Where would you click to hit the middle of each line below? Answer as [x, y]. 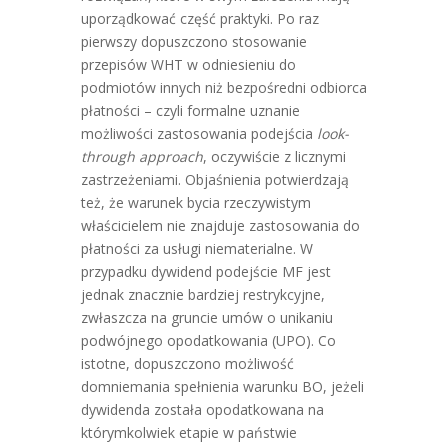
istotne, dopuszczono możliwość [187, 363]
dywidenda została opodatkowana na [202, 409]
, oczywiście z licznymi [274, 156]
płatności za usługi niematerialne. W [196, 248]
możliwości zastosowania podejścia [198, 133]
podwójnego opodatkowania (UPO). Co [208, 340]
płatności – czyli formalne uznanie [190, 110]
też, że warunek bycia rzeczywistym [195, 202]
